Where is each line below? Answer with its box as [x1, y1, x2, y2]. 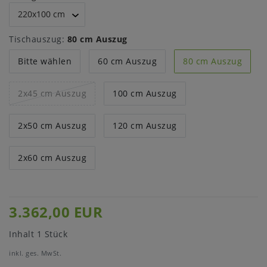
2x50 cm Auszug [18, 120, 86, 131]
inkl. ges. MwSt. [9, 248, 61, 257]
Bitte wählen [18, 55, 72, 67]
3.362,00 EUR [9, 202, 103, 222]
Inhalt [9, 228, 37, 240]
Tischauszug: [9, 33, 64, 45]
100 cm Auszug [113, 88, 177, 99]
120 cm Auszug [113, 120, 177, 131]
